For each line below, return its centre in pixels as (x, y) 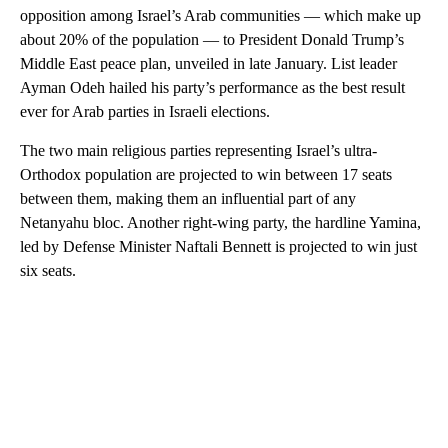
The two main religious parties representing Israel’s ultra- (198, 151)
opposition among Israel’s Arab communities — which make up (220, 16)
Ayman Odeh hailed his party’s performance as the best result (212, 88)
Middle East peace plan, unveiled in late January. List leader (208, 64)
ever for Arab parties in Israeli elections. (145, 112)
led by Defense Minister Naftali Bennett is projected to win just (218, 247)
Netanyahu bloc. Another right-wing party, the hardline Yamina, (220, 223)
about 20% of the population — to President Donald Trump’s (212, 40)
